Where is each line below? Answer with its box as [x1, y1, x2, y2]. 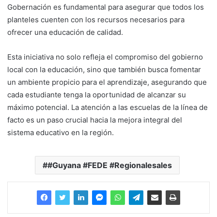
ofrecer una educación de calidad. [7, 28, 123, 37]
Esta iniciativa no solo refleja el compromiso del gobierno [7, 52, 203, 62]
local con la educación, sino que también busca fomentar [7, 65, 201, 75]
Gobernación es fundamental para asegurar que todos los [7, 2, 204, 12]
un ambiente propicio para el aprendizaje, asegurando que [7, 77, 207, 87]
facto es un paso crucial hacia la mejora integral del [7, 115, 182, 125]
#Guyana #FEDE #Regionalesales [47, 160, 172, 170]
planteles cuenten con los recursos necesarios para [7, 15, 185, 25]
